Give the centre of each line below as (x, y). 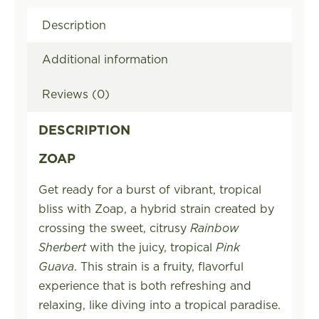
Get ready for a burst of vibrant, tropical (150, 189)
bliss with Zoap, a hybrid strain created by (156, 208)
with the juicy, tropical (151, 247)
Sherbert (62, 247)
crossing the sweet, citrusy (114, 228)
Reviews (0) (75, 94)
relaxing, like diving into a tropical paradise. (159, 304)
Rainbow (214, 228)
